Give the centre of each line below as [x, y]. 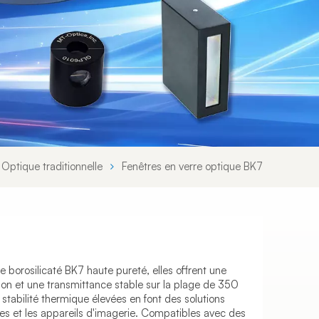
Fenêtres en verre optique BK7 [192, 167]
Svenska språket [257, 15]
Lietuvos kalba [252, 47]
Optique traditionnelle [52, 167]
